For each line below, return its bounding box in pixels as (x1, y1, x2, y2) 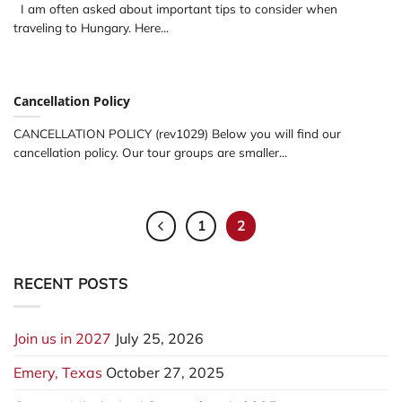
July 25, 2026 (115, 328, 204, 347)
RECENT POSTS (13, 275, 128, 293)
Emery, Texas (13, 363, 102, 381)
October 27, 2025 (106, 363, 224, 381)
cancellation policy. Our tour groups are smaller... (13, 144, 287, 161)
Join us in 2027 (13, 328, 111, 347)
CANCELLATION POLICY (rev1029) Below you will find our (13, 126, 341, 142)
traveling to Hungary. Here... (13, 20, 169, 36)
